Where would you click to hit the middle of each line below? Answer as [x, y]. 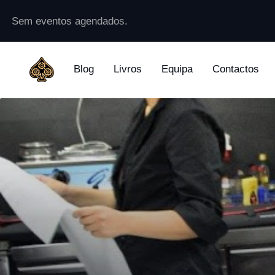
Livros [128, 69]
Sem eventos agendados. [70, 21]
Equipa [177, 69]
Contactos [236, 69]
